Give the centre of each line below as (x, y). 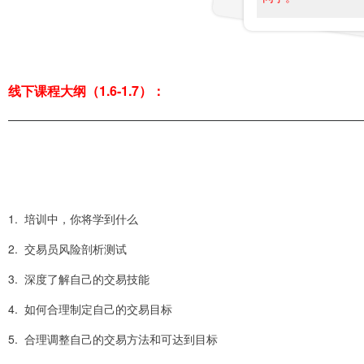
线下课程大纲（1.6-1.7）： (87, 90)
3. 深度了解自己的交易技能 (79, 278)
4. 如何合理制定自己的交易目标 (90, 308)
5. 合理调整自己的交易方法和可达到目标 (113, 338)
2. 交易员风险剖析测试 (67, 248)
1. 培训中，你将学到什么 (73, 218)
